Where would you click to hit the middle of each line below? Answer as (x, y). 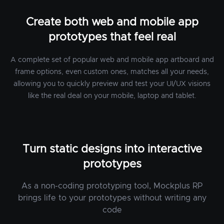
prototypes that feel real (112, 37)
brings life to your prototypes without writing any (112, 198)
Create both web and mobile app (112, 22)
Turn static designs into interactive (112, 149)
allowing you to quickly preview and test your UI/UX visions (112, 84)
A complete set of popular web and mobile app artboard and (112, 60)
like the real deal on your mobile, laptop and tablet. (112, 96)
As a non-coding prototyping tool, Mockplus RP (112, 186)
